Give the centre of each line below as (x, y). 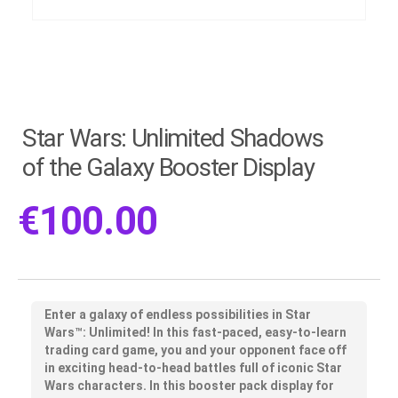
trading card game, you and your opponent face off (195, 350)
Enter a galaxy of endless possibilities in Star (178, 314)
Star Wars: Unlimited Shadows (173, 139)
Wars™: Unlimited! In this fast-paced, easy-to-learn (195, 332)
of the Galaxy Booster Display (168, 168)
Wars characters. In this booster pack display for (189, 385)
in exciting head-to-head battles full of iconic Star (193, 367)
